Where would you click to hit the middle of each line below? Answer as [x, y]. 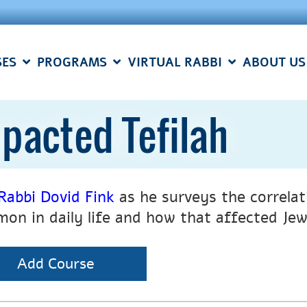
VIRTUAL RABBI [175, 62]
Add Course [56, 264]
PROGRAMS [72, 62]
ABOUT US [274, 62]
